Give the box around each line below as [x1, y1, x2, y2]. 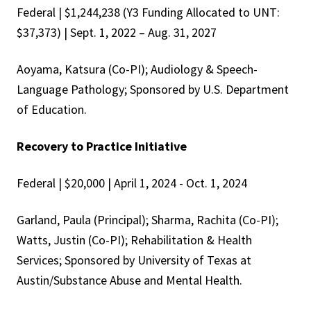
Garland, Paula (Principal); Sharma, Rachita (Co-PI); [17, 212, 278, 228]
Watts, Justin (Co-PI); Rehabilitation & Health [17, 232, 252, 249]
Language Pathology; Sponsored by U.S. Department [17, 81, 289, 98]
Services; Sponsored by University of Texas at [17, 252, 251, 269]
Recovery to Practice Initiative [17, 138, 187, 155]
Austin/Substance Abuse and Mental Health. [17, 272, 242, 289]
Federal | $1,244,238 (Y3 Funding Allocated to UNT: [17, 4, 280, 21]
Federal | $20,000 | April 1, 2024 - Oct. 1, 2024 [17, 175, 247, 192]
